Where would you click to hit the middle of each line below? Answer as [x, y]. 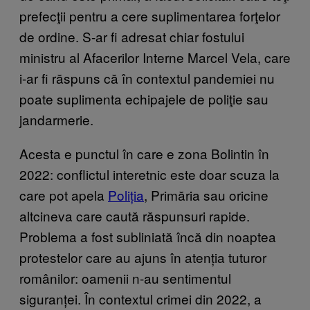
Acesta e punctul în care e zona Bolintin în [144, 153]
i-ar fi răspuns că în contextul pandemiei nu [147, 77]
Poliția [126, 194]
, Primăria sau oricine [206, 194]
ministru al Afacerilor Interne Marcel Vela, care [155, 57]
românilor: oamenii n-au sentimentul [125, 277]
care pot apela [64, 194]
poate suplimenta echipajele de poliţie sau [144, 98]
